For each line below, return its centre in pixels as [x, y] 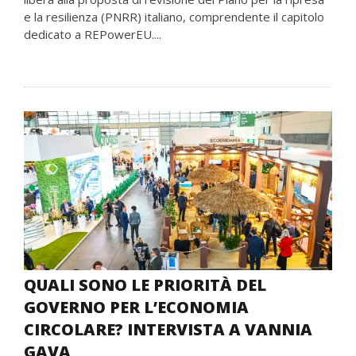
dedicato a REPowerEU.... [93, 34]
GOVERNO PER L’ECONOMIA [136, 307]
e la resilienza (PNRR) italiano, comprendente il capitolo [174, 17]
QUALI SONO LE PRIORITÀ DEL [145, 285]
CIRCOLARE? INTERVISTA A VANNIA [168, 329]
